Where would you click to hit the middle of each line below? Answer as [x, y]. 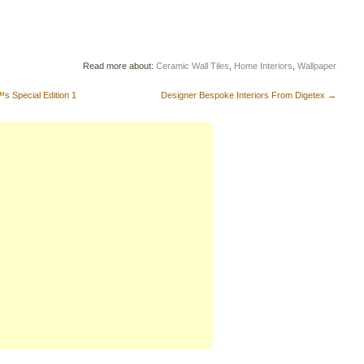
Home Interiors [263, 66]
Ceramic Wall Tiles [193, 66]
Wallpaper [317, 66]
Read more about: [119, 66]
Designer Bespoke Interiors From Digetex [244, 95]
